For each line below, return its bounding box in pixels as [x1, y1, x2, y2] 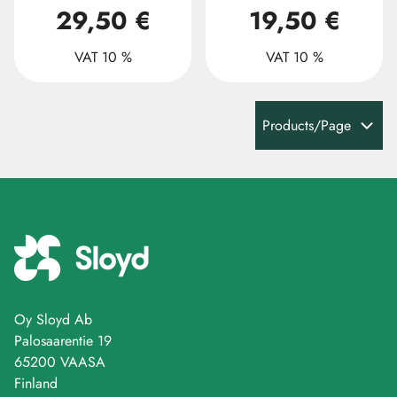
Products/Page [262, 115, 351, 136]
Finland [14, 373, 58, 393]
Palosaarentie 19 [14, 331, 112, 351]
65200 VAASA [14, 352, 105, 372]
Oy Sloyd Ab [14, 309, 92, 330]
